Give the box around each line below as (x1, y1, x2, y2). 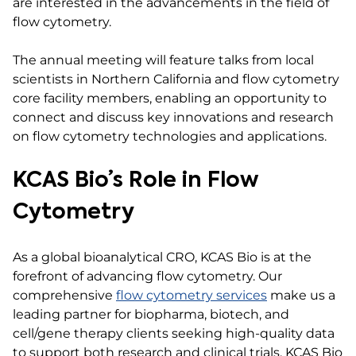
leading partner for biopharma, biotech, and (13, 307, 289, 322)
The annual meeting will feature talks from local (13, 52, 314, 68)
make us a (267, 288, 335, 303)
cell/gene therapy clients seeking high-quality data (13, 326, 335, 341)
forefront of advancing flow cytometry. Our (13, 269, 282, 284)
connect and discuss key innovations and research (13, 110, 334, 125)
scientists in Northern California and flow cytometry (13, 72, 339, 87)
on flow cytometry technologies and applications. (13, 129, 327, 144)
